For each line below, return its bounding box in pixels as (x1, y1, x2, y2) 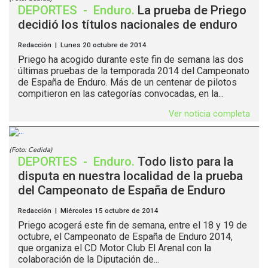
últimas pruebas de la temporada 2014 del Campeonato (18, 65, 249, 77)
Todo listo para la (138, 154, 233, 169)
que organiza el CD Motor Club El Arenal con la (18, 242, 211, 254)
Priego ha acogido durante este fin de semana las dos (18, 54, 246, 66)
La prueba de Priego (138, 3, 246, 18)
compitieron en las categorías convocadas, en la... (18, 88, 224, 100)
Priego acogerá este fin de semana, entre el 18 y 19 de (18, 220, 247, 232)
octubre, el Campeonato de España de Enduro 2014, (18, 231, 233, 243)
